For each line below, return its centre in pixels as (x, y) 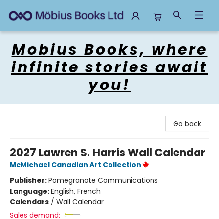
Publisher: (29, 180)
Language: (30, 191)
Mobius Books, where (109, 50)
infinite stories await (109, 67)
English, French (76, 191)
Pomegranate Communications (103, 180)
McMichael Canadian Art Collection (76, 165)
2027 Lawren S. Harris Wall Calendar (108, 153)
